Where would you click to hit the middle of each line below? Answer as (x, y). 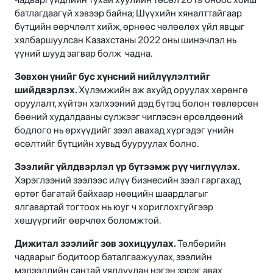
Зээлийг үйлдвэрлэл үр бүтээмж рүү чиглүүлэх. (127, 166)
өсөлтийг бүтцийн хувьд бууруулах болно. (108, 143)
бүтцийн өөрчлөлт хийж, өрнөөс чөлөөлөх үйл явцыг (130, 26)
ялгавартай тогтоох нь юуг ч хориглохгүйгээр (114, 207)
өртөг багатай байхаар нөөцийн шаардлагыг (112, 193)
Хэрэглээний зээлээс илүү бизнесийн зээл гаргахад (128, 180)
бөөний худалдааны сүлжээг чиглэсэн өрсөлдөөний (129, 116)
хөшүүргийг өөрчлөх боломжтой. (89, 220)
